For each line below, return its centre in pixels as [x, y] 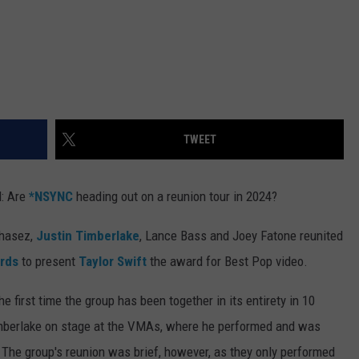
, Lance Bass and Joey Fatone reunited [241, 236]
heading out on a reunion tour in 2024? [175, 197]
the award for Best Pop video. [227, 262]
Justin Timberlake [88, 236]
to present [48, 262]
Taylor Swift [113, 262]
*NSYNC [51, 197]
